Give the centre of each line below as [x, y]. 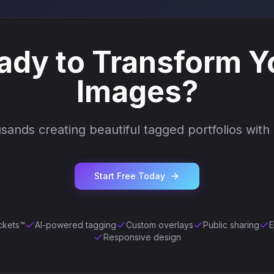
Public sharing [231, 225]
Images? [137, 91]
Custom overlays [159, 225]
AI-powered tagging [75, 225]
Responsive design [142, 237]
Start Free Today [130, 176]
